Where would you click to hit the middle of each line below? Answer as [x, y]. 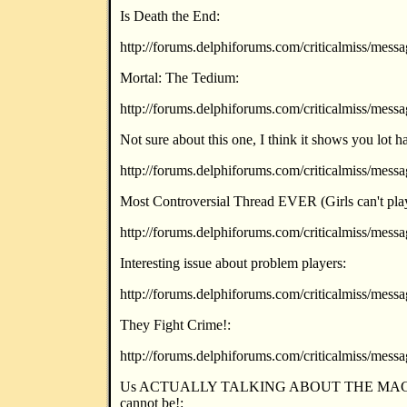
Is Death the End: [170, 16]
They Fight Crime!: [175, 325]
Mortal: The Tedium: [179, 78]
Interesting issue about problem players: [233, 263]
